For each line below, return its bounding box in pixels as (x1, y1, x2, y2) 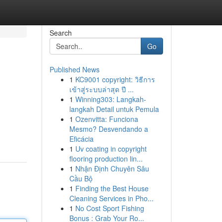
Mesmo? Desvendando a (69, 124, 148, 134)
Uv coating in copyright (75, 144, 147, 154)
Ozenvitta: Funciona (75, 114, 138, 124)
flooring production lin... (69, 154, 143, 164)
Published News (49, 64, 100, 74)
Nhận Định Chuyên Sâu (75, 164, 149, 173)
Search (49, 28, 72, 38)
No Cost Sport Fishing (75, 203, 144, 213)
